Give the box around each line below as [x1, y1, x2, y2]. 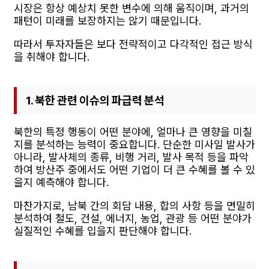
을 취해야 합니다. [14, 50, 89, 63]
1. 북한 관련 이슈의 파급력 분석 [26, 93, 165, 107]
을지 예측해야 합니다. [14, 175, 109, 189]
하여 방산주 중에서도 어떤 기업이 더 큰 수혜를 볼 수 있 [14, 163, 255, 176]
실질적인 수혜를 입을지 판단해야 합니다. [14, 224, 192, 237]
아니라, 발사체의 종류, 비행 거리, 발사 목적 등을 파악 [14, 150, 249, 163]
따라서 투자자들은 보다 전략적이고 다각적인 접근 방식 [14, 37, 253, 50]
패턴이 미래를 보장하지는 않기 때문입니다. [14, 14, 201, 27]
